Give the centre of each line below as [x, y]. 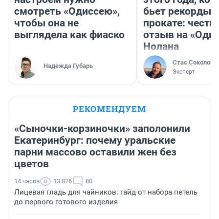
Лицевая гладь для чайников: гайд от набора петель [106, 192]
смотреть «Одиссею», [67, 11]
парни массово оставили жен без [95, 152]
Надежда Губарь [68, 66]
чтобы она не [46, 23]
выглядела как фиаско [69, 35]
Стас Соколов [193, 63]
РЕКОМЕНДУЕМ [109, 109]
